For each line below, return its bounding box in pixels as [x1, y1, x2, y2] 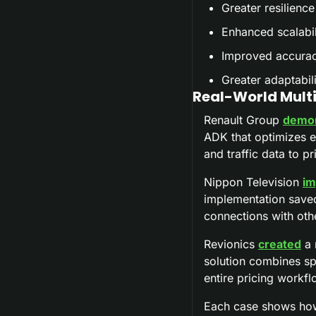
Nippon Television [204, 174, 303, 189]
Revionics [204, 236, 258, 251]
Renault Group [204, 112, 283, 127]
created [258, 236, 301, 251]
